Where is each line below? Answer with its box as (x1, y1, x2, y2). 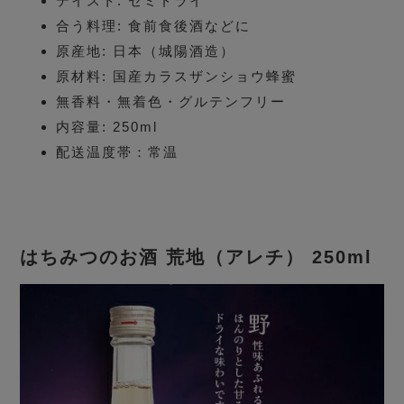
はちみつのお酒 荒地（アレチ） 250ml (20, 246, 373, 267)
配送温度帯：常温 (56, 144, 179, 161)
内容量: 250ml (56, 119, 159, 135)
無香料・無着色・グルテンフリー (56, 94, 287, 110)
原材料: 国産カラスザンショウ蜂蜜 (56, 69, 298, 85)
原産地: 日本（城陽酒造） (56, 43, 236, 60)
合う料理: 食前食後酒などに (56, 18, 252, 34)
